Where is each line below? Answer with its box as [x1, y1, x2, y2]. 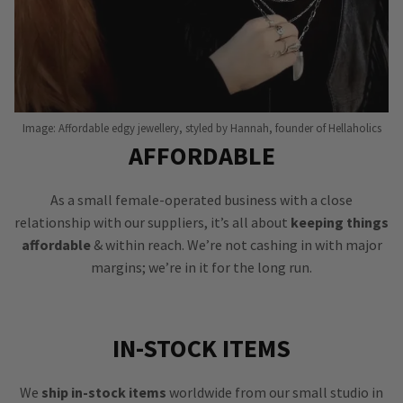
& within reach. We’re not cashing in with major [90, 236, 382, 255]
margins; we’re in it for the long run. [91, 258, 312, 277]
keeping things [291, 213, 389, 232]
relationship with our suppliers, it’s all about [14, 213, 291, 232]
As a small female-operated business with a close [50, 191, 353, 210]
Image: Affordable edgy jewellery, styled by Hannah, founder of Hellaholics [22, 121, 381, 136]
